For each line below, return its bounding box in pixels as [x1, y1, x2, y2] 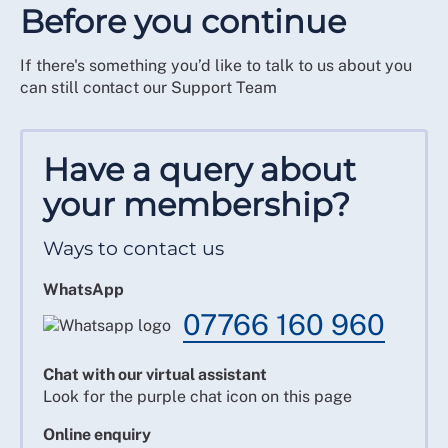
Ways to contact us [43, 236, 224, 260]
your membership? [43, 185, 350, 224]
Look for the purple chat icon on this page [43, 387, 352, 406]
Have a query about [43, 150, 356, 189]
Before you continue [20, 2, 346, 41]
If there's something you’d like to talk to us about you [20, 56, 412, 75]
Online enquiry [43, 425, 151, 444]
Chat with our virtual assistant [43, 365, 267, 384]
